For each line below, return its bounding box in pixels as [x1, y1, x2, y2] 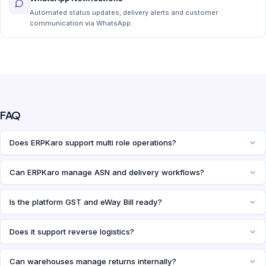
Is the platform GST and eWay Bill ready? [9, 197, 162, 207]
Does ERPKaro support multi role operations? [9, 138, 176, 148]
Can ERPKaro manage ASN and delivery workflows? [9, 167, 204, 178]
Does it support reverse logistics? [9, 227, 134, 237]
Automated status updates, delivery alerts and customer [29, 8, 218, 17]
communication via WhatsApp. [29, 18, 132, 27]
